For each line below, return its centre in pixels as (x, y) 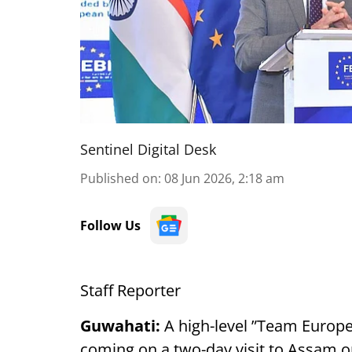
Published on (119, 178)
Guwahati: (120, 326)
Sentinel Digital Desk (148, 149)
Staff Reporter (130, 290)
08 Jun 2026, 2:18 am (224, 178)
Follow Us (110, 225)
